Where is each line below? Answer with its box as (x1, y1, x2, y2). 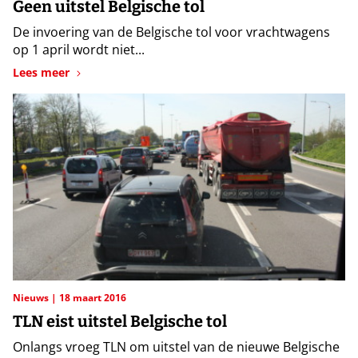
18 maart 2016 (59, 291, 126, 305)
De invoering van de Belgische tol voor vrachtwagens (13, 22, 330, 41)
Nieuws (13, 291, 51, 305)
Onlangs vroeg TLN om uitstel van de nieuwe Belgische (13, 338, 340, 356)
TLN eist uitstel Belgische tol (13, 312, 227, 332)
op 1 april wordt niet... (13, 40, 145, 58)
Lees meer (13, 64, 70, 80)
